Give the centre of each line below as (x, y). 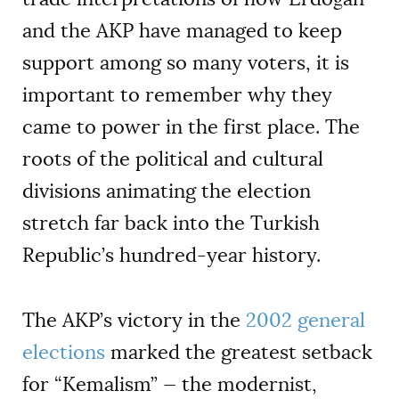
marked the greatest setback (239, 352)
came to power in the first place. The (191, 127)
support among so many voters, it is (186, 63)
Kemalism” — (122, 384)
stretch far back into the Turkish (171, 224)
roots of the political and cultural (173, 159)
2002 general (305, 320)
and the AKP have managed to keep (182, 31)
